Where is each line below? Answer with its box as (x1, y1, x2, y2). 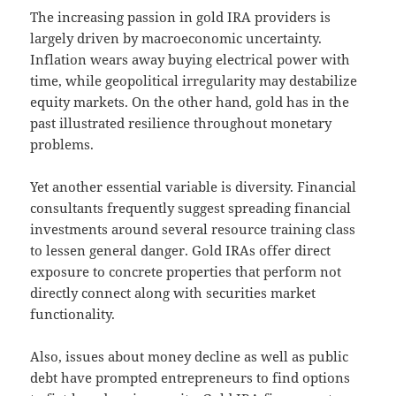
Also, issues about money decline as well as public (30, 347, 349, 366)
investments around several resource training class (30, 220, 356, 239)
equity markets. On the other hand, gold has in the (30, 93, 350, 111)
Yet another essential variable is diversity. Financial (30, 178, 357, 196)
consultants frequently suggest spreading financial (30, 199, 352, 217)
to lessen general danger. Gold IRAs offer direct (30, 241, 331, 260)
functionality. (30, 305, 116, 324)
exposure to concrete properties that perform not (30, 263, 342, 281)
